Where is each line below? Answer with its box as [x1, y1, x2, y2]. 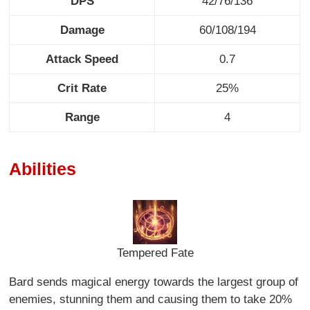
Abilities [9, 159, 77, 179]
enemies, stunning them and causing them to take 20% [9, 293, 293, 306]
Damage [60, 23, 104, 37]
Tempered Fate [116, 246, 194, 259]
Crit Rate [57, 81, 107, 95]
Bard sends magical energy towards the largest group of [9, 275, 299, 289]
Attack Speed [46, 52, 119, 66]
